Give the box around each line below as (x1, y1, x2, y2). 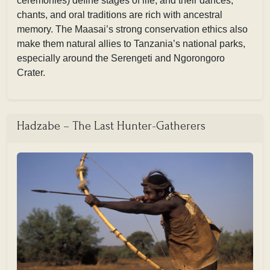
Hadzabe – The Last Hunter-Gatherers (17, 119, 206, 133)
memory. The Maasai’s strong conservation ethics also (17, 24, 248, 34)
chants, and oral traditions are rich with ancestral (17, 9, 222, 20)
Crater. (17, 67, 45, 78)
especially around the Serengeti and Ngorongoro (17, 52, 225, 63)
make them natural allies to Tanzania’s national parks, (17, 38, 245, 49)
